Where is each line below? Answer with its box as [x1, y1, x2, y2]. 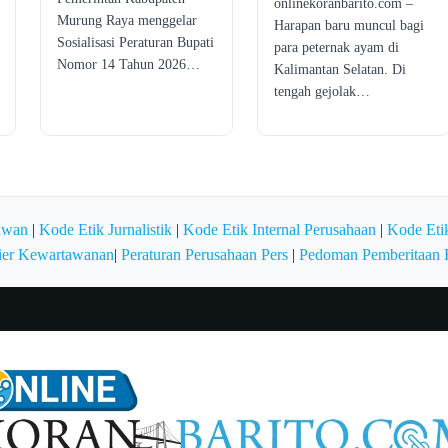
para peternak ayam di [274, 39, 400, 55]
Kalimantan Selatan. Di [274, 61, 407, 77]
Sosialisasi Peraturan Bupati [56, 34, 214, 50]
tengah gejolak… [274, 83, 371, 99]
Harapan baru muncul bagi [274, 17, 425, 33]
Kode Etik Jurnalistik [39, 220, 172, 238]
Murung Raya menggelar [56, 12, 197, 28]
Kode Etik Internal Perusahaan [183, 220, 376, 238]
